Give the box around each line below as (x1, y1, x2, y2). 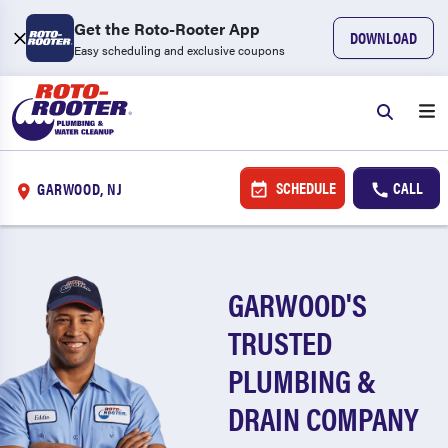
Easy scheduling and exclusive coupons (74, 41, 285, 59)
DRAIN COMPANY (228, 395, 420, 440)
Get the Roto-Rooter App (74, 17, 260, 40)
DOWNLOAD (350, 26, 417, 49)
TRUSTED (228, 319, 333, 364)
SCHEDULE (272, 176, 336, 199)
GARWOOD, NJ (37, 176, 123, 200)
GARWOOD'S (228, 281, 368, 326)
